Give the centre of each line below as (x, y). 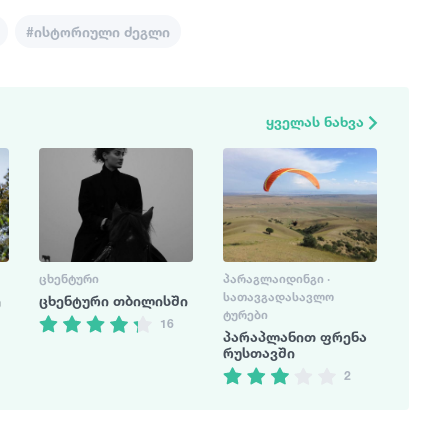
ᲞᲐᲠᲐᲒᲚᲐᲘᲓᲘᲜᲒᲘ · (276, 278)
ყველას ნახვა (317, 121)
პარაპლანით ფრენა (295, 336)
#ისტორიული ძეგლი (98, 31)
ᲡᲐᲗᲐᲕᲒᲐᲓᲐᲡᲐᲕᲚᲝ (278, 296)
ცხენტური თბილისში (113, 300)
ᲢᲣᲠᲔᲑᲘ (245, 314)
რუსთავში (259, 352)
